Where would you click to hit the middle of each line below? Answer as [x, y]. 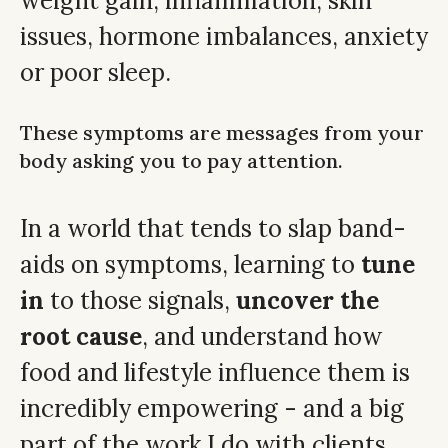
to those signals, [140, 301]
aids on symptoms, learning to [190, 265]
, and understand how [262, 337]
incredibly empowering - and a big [212, 409]
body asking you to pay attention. [181, 161]
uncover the [307, 301]
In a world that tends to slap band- [213, 229]
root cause [81, 337]
